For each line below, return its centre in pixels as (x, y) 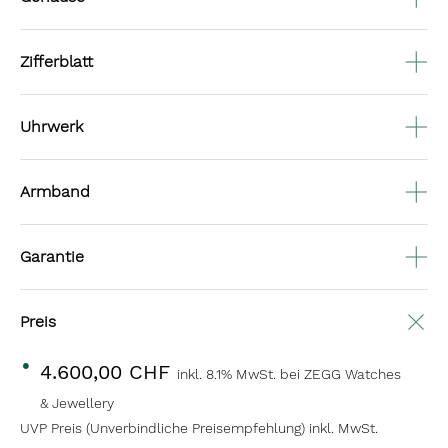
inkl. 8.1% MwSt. (228, 374)
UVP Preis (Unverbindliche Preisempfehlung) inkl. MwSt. (199, 428)
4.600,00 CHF (108, 372)
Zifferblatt (56, 61)
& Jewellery (77, 403)
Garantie (52, 256)
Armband (55, 191)
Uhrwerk (51, 126)
